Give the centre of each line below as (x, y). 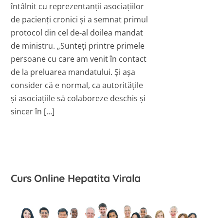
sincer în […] (33, 111)
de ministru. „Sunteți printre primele (78, 45)
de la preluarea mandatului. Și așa (73, 72)
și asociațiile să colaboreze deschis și (78, 98)
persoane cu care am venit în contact (79, 59)
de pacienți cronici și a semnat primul (80, 19)
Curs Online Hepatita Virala (76, 178)
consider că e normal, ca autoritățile (77, 85)
